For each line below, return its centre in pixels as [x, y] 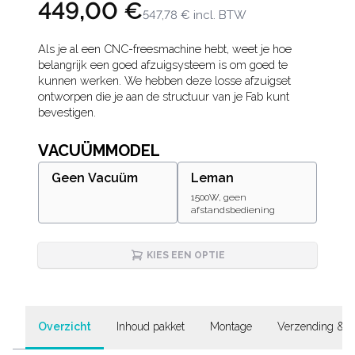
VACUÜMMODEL [99, 151]
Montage [231, 326]
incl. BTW [220, 15]
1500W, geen [219, 197]
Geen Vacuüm [95, 178]
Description [99, 51]
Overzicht [65, 326]
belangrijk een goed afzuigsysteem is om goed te [163, 65]
